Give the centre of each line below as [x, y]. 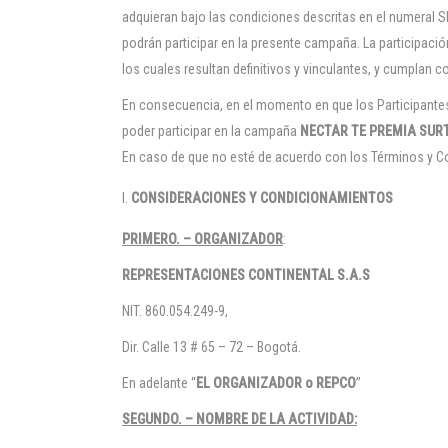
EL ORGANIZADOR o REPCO [276, 383]
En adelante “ [159, 383]
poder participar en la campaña [209, 131]
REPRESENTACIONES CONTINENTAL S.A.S [246, 275]
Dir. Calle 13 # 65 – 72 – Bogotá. [211, 347]
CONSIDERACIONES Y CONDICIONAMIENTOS [262, 198]
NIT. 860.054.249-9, [175, 311]
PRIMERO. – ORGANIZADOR [202, 239]
